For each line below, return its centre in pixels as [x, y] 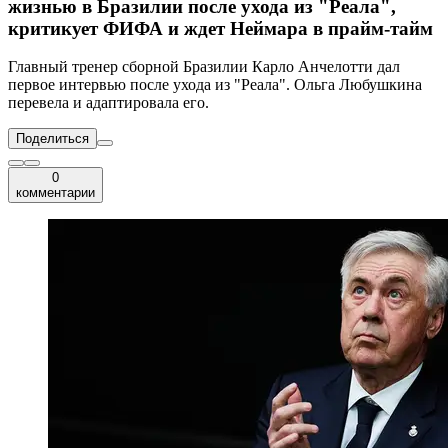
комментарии [55, 193]
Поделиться [52, 139]
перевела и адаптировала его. [108, 103]
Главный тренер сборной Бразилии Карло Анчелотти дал [204, 67]
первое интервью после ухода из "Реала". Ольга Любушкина [215, 85]
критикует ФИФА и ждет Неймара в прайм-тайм [220, 28]
